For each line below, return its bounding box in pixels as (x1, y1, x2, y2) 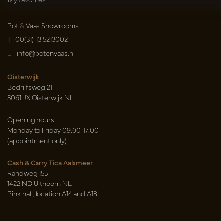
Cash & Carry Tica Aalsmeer (7, 157, 93, 168)
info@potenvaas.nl (17, 48, 74, 58)
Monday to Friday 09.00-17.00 (7, 125, 99, 135)
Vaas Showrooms (24, 20, 79, 31)
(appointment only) (7, 135, 67, 146)
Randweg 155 (7, 168, 48, 178)
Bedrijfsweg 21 (7, 82, 52, 92)
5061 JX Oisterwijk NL (7, 92, 74, 103)
